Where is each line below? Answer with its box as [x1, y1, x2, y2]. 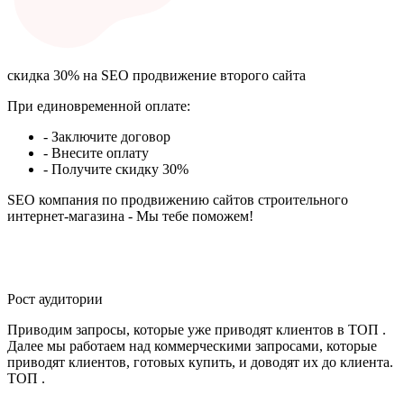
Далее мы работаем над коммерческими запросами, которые [7, 337, 377, 353]
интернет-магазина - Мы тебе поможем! [7, 207, 253, 224]
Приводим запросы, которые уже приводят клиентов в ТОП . [7, 321, 386, 337]
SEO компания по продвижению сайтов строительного [7, 191, 348, 207]
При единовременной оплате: [7, 97, 190, 114]
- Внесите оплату [43, 144, 149, 161]
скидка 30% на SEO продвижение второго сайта [7, 67, 306, 83]
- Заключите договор [43, 128, 170, 144]
